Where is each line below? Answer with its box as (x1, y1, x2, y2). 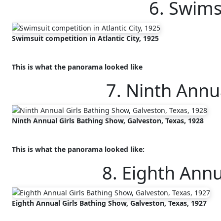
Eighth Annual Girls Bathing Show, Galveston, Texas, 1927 (12, 198, 207, 208)
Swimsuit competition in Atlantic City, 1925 (12, 33, 159, 43)
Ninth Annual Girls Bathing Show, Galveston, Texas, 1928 (12, 115, 204, 125)
